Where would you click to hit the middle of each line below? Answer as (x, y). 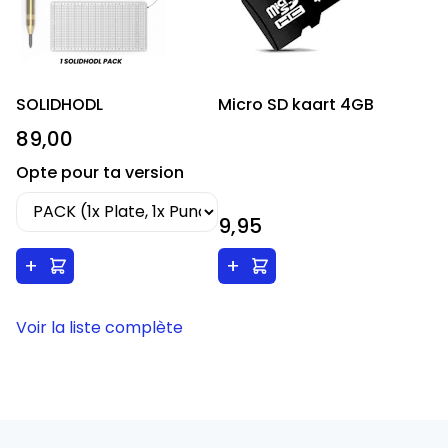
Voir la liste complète (99, 327)
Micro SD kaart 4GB (295, 105)
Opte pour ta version (100, 173)
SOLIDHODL (59, 105)
